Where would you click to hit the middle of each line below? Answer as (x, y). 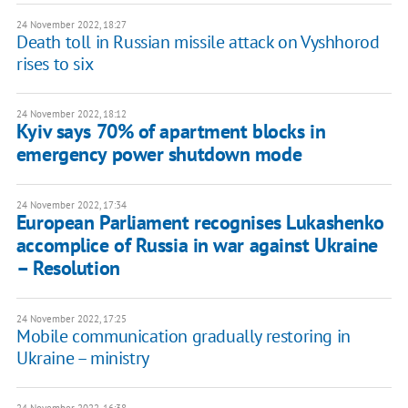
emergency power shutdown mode (159, 154)
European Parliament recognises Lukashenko (200, 223)
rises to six (55, 64)
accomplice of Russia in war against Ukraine (197, 245)
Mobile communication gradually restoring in (183, 337)
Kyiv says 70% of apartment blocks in (171, 132)
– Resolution (68, 268)
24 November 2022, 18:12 (71, 114)
